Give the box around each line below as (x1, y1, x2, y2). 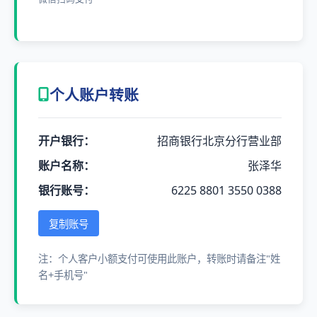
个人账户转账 (50, 84, 139, 105)
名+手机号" (38, 267, 88, 282)
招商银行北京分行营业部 (157, 132, 282, 149)
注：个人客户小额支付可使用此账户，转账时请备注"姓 (38, 251, 280, 265)
